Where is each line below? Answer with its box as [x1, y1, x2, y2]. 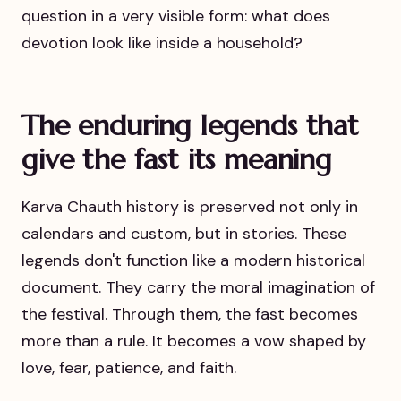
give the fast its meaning [21, 141, 332, 177]
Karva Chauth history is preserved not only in [21, 195, 358, 218]
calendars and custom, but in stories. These [21, 222, 346, 244]
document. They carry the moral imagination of [21, 276, 375, 298]
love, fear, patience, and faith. [21, 356, 236, 379]
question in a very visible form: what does [21, 4, 330, 27]
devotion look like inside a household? [21, 31, 303, 54]
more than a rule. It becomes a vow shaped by [21, 329, 366, 352]
